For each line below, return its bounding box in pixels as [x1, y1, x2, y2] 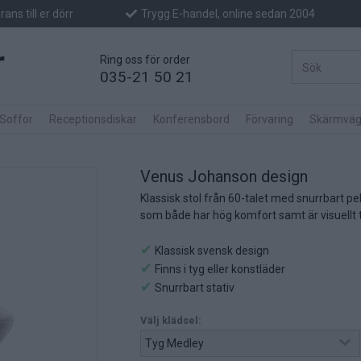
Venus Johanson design [140, 167, 308, 186]
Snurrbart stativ [152, 281, 234, 294]
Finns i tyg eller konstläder [152, 263, 285, 276]
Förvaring [246, 113, 293, 126]
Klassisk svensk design [152, 244, 269, 257]
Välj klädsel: [140, 314, 201, 326]
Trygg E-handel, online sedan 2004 [138, 7, 315, 21]
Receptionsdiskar [49, 113, 137, 126]
